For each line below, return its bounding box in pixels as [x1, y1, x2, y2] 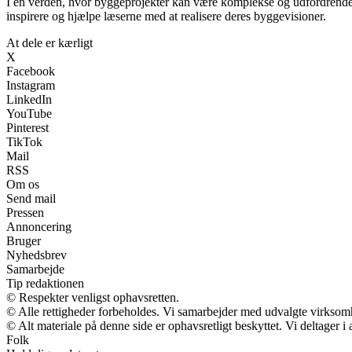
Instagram [6, 78, 55, 92]
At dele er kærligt [6, 35, 93, 49]
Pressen [6, 205, 44, 219]
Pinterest [6, 120, 49, 134]
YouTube [6, 106, 52, 120]
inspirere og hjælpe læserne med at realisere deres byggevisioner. [6, 9, 326, 23]
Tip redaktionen [6, 276, 84, 290]
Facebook [6, 64, 55, 78]
